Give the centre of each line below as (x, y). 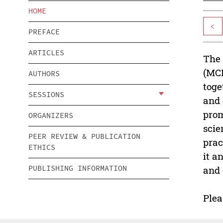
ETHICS (42, 147)
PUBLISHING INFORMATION (78, 168)
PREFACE (44, 32)
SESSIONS (46, 95)
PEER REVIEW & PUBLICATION (84, 136)
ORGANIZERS (51, 115)
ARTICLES (46, 53)
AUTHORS (44, 74)
